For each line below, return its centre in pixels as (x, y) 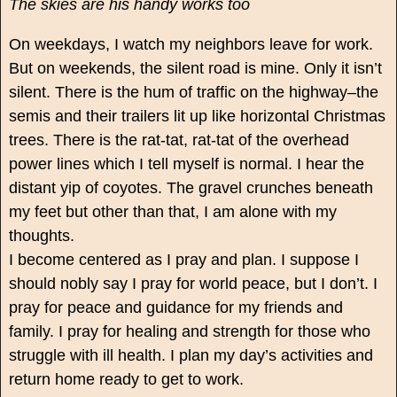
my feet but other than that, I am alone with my (172, 212)
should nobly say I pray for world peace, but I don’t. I (193, 284)
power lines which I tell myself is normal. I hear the (186, 164)
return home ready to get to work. (126, 380)
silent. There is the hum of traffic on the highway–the (193, 93)
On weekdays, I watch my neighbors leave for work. (191, 45)
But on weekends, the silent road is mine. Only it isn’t (195, 69)
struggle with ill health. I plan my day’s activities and (191, 356)
